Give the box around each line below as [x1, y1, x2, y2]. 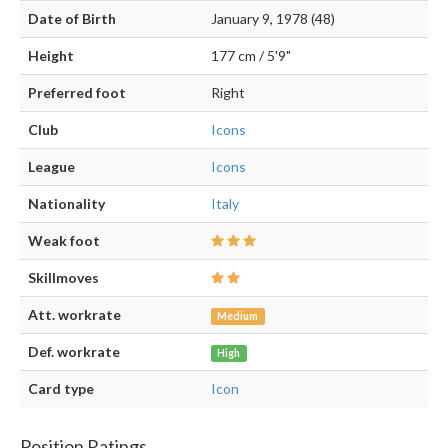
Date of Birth [28, 9, 116, 27]
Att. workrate [28, 305, 121, 323]
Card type [28, 379, 94, 397]
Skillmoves [28, 268, 99, 286]
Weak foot [28, 231, 100, 249]
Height [28, 46, 74, 64]
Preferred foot [28, 83, 126, 101]
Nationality [28, 194, 105, 212]
